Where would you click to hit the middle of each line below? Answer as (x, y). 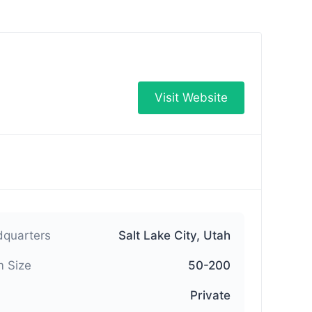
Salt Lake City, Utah (174, 235)
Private (210, 295)
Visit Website (191, 97)
